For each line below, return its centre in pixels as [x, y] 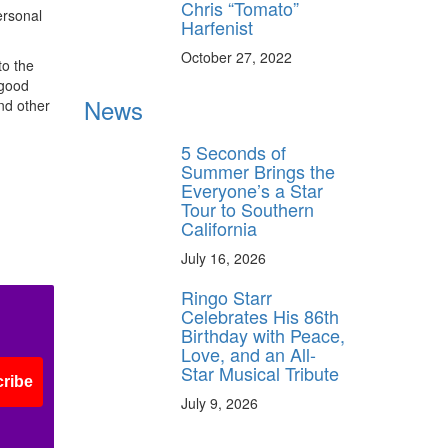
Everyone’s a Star [252, 190]
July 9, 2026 [219, 403]
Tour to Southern [247, 209]
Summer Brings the [258, 171]
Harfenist [217, 27]
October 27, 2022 [236, 57]
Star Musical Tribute [260, 373]
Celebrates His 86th [260, 316]
